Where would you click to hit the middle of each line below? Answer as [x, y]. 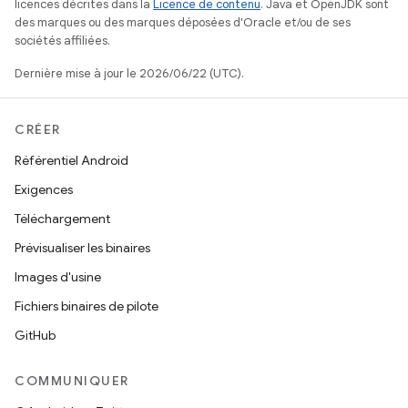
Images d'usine [58, 277]
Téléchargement [62, 219]
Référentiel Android [71, 160]
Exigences [44, 189]
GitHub [35, 335]
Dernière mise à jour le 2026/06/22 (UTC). [129, 73]
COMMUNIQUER [72, 381]
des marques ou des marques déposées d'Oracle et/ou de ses [183, 22]
